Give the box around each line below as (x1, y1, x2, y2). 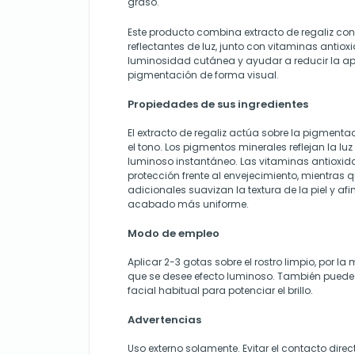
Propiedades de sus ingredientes (128, 97, 308, 113)
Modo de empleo (128, 226, 219, 242)
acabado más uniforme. (128, 197, 249, 212)
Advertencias (128, 312, 201, 328)
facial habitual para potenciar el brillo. (128, 284, 313, 298)
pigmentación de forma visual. (128, 68, 279, 82)
